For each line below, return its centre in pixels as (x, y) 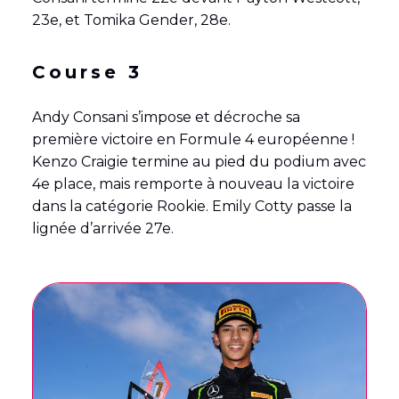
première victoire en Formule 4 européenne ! (193, 140)
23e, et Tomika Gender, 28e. (131, 20)
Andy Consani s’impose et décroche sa (166, 118)
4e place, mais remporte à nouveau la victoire (193, 184)
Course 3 (87, 73)
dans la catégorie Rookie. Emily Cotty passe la (191, 207)
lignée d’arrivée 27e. (102, 229)
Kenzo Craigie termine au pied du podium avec (199, 162)
